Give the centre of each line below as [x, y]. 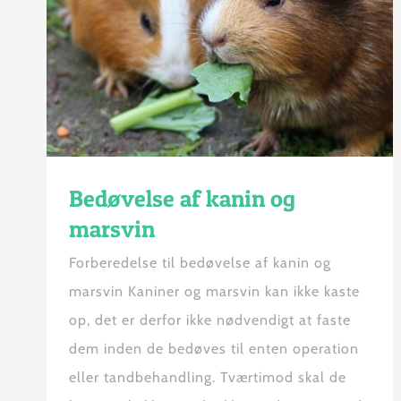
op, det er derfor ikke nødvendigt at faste [210, 320]
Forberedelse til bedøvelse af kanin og [200, 263]
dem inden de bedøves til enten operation [214, 349]
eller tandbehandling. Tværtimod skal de [208, 378]
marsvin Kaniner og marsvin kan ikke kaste [214, 292]
